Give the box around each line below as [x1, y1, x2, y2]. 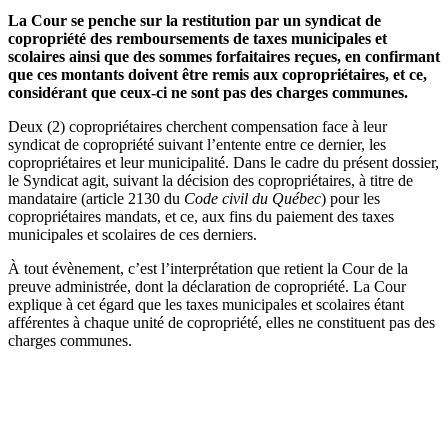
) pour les [321, 190, 380, 208]
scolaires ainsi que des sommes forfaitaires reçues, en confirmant [8, 48, 440, 66]
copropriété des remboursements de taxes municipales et [8, 30, 387, 48]
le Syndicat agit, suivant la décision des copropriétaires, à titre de [8, 172, 413, 190]
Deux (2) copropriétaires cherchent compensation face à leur [8, 118, 387, 136]
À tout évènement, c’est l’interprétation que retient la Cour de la [8, 260, 408, 278]
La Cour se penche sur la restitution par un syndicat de [8, 12, 381, 30]
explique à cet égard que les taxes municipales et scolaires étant [8, 296, 404, 314]
